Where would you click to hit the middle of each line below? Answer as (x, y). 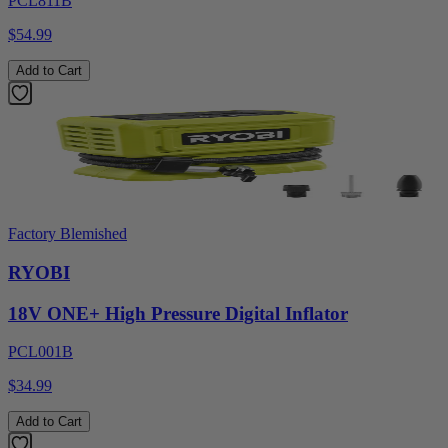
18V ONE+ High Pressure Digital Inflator (178, 313)
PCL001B (40, 352)
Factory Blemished (67, 234)
